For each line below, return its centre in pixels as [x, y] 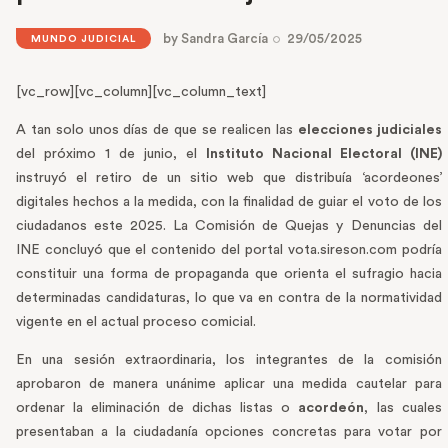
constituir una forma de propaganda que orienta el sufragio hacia [229, 274]
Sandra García [225, 39]
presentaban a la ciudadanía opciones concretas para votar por [229, 432]
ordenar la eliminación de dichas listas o [157, 408]
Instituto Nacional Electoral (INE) [323, 154]
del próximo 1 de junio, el [111, 154]
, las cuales [403, 408]
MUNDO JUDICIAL [83, 39]
